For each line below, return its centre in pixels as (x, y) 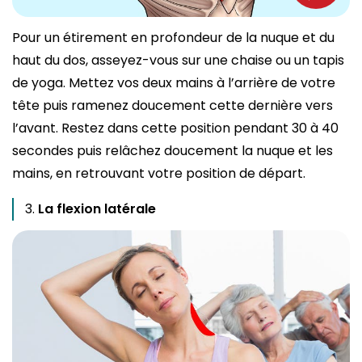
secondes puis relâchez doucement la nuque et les (173, 150)
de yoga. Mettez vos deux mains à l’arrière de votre (174, 82)
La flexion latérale (97, 208)
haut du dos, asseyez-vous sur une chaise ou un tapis (178, 60)
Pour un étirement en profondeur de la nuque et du (173, 37)
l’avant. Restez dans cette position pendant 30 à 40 (175, 128)
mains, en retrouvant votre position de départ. (160, 173)
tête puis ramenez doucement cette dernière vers (173, 105)
